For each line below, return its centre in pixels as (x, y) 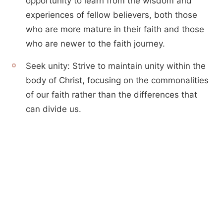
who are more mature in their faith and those (115, 29)
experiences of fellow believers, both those (111, 15)
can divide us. (54, 109)
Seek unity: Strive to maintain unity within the (116, 66)
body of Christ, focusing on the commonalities (117, 80)
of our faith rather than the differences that (111, 95)
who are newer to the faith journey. (95, 44)
